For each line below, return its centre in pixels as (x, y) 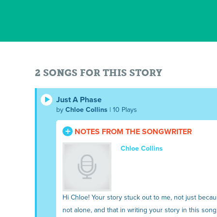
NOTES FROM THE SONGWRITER (132, 132)
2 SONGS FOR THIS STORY (99, 73)
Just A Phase (79, 100)
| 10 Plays (122, 110)
